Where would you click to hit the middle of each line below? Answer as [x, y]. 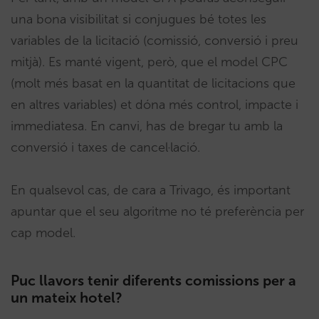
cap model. [43, 233]
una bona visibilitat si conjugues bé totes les [138, 20]
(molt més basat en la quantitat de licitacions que [153, 84]
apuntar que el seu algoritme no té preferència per [157, 212]
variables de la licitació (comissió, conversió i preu [155, 41]
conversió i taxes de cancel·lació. [105, 148]
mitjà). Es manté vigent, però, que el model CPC [149, 62]
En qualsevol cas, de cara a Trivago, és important [151, 190]
